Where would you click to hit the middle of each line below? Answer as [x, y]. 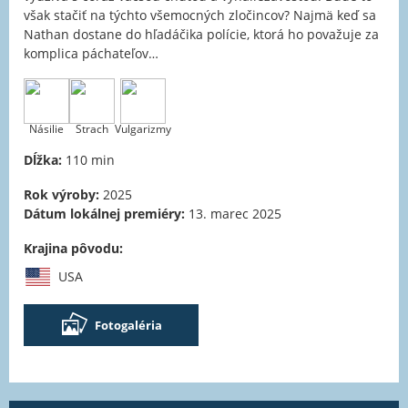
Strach [92, 129]
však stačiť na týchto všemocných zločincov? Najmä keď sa [200, 15]
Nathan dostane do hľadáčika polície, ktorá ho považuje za [201, 35]
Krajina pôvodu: [73, 249]
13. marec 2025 [233, 214]
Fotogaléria [128, 326]
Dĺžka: [43, 160]
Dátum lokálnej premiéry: [104, 214]
